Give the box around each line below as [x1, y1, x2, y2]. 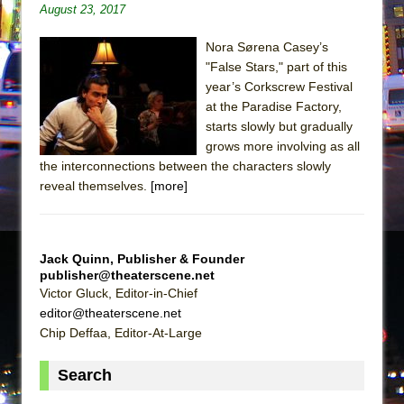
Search [58, 365, 112, 384]
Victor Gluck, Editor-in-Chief [40, 285, 197, 300]
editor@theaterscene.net [40, 305, 181, 320]
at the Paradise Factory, [206, 98, 342, 114]
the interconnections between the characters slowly [40, 158, 331, 173]
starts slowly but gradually [206, 118, 353, 133]
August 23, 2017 [40, 2, 125, 16]
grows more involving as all [206, 138, 360, 153]
